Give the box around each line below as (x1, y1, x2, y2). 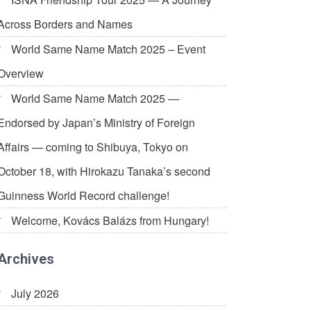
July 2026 (11, 285, 59, 302)
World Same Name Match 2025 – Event (11, 41, 205, 58)
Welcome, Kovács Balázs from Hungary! (11, 212, 209, 229)
